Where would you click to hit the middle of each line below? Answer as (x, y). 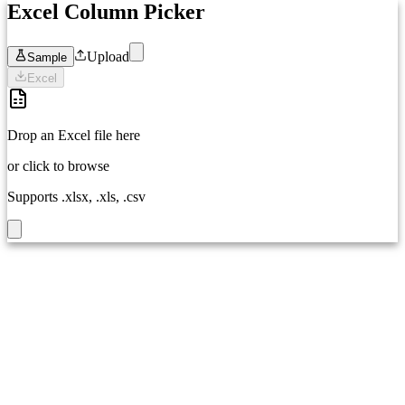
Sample (47, 57)
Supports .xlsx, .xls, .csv (76, 196)
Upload (108, 56)
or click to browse (58, 165)
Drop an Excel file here (74, 135)
